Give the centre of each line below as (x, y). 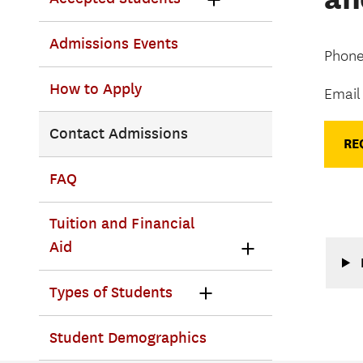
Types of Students (111, 292)
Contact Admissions (118, 134)
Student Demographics (128, 337)
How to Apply (95, 89)
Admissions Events (113, 43)
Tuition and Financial (122, 224)
